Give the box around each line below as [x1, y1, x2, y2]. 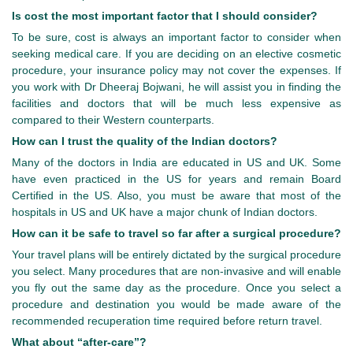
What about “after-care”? [12, 336, 147, 349]
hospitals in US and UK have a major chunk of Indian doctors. [12, 206, 318, 219]
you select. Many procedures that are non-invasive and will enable [12, 265, 341, 278]
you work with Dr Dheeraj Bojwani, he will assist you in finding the [12, 80, 341, 94]
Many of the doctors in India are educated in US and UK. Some [12, 156, 341, 169]
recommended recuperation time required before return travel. [12, 314, 322, 328]
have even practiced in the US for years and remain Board [12, 173, 341, 186]
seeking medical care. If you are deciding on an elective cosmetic [12, 47, 341, 61]
